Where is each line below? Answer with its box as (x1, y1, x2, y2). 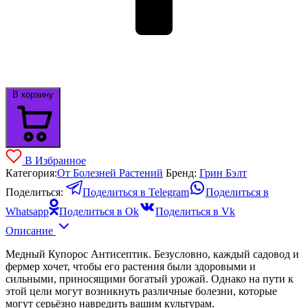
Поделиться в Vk (155, 205, 235, 217)
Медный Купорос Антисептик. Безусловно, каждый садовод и (5, 247, 299, 260)
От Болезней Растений (57, 166, 163, 179)
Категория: (5, 166, 57, 179)
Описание (5, 224, 56, 236)
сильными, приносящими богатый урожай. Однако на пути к (5, 272, 294, 285)
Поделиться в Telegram (82, 186, 189, 198)
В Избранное (25, 154, 86, 166)
